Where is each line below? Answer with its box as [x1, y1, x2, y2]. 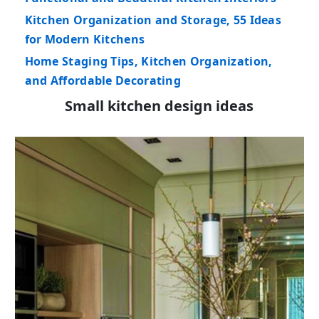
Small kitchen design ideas [65, 96, 254, 116]
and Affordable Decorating [24, 73, 182, 89]
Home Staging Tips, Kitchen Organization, [24, 53, 273, 70]
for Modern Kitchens [24, 31, 145, 48]
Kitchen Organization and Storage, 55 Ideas [24, 12, 282, 28]
